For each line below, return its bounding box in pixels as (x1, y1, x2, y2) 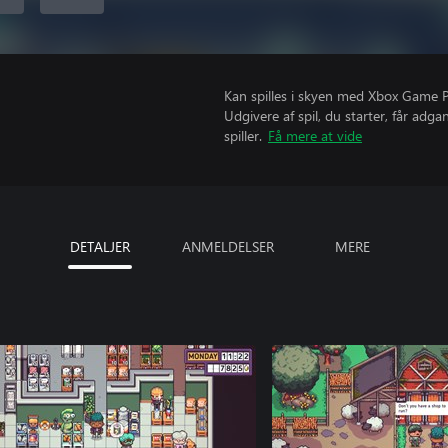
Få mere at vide (268, 126, 362, 145)
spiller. (224, 126, 262, 145)
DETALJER (70, 237, 130, 256)
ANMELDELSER (182, 237, 274, 256)
